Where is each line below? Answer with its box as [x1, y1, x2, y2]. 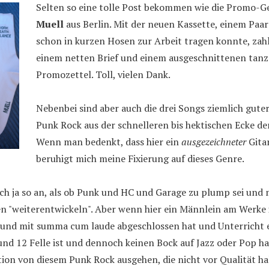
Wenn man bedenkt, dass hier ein [36, 135, 181, 148]
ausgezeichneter [181, 135, 246, 148]
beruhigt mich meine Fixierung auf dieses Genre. [36, 152, 244, 165]
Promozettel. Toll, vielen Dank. [36, 68, 171, 81]
